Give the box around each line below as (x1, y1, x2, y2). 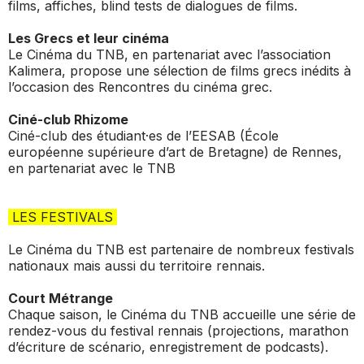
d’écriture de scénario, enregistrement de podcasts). (8, 338, 328, 355)
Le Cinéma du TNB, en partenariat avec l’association (8, 45, 331, 63)
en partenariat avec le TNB (8, 159, 175, 176)
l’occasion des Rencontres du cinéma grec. (8, 78, 272, 95)
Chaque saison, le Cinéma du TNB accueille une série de (8, 305, 356, 323)
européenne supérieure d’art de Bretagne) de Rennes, (8, 143, 342, 160)
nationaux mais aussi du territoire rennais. (8, 257, 269, 274)
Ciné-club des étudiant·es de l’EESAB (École (8, 127, 279, 144)
